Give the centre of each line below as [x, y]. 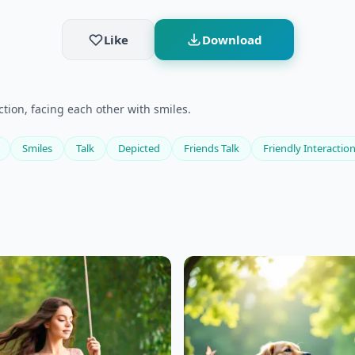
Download [232, 39]
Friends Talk [212, 148]
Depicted [139, 148]
